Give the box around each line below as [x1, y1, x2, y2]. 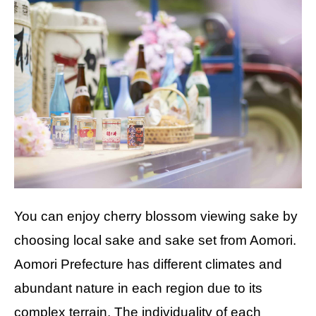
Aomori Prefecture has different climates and [14, 256, 282, 272]
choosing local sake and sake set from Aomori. [14, 232, 296, 248]
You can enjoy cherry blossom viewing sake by [14, 208, 298, 224]
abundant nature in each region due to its [14, 280, 262, 296]
